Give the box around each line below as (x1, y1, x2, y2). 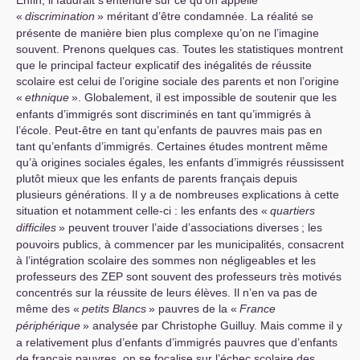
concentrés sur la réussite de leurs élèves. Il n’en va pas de (16, 286, 317, 299)
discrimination (25, 10, 95, 22)
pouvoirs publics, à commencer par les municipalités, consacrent (16, 238, 344, 251)
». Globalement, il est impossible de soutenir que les (72, 91, 337, 104)
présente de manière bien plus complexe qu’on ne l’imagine (16, 27, 319, 39)
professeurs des (16, 270, 101, 283)
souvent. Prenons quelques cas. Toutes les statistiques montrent (16, 43, 343, 55)
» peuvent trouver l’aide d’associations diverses (59, 221, 299, 234)
